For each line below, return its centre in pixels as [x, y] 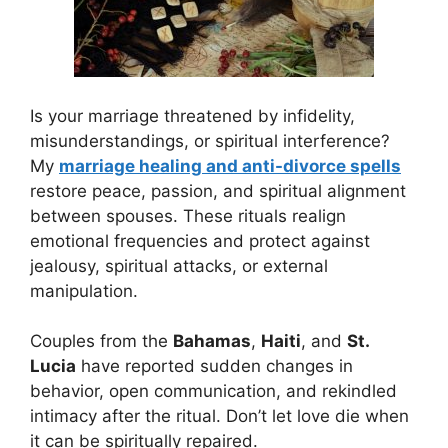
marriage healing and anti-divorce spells [230, 165]
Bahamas [212, 341]
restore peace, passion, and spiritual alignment [218, 190]
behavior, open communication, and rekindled [213, 391]
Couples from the [101, 341]
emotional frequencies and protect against [200, 240]
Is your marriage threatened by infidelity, [192, 115]
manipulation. [84, 290]
